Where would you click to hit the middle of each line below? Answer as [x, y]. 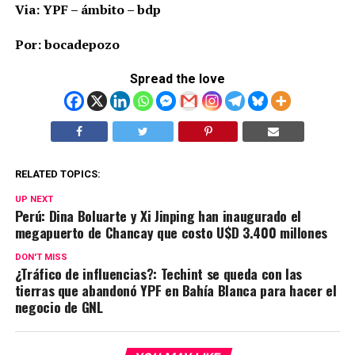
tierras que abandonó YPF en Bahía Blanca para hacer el [176, 290]
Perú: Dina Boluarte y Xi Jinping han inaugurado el [158, 215]
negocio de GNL [59, 306]
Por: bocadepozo [67, 44]
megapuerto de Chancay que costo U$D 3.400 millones [171, 232]
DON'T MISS [41, 257]
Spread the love [177, 78]
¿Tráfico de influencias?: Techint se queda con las [158, 273]
